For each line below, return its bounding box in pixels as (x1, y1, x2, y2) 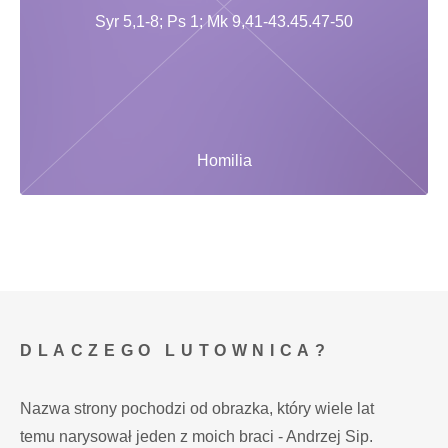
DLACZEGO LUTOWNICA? (20, 341, 331, 359)
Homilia (196, 152, 252, 170)
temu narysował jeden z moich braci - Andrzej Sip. (20, 427, 373, 445)
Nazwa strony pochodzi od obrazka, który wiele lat (20, 399, 374, 417)
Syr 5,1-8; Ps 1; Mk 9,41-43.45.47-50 (95, 13, 353, 31)
